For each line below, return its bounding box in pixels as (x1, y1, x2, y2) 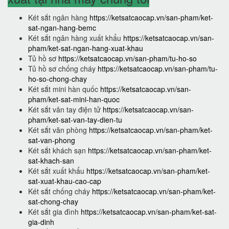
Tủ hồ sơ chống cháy (28, 63, 98, 74)
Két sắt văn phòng (28, 125, 89, 135)
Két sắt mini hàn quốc (28, 84, 100, 95)
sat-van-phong (28, 135, 75, 146)
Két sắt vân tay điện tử (28, 104, 103, 115)
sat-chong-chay (28, 196, 78, 207)
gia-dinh (28, 217, 54, 227)
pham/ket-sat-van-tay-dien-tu (28, 114, 122, 125)
